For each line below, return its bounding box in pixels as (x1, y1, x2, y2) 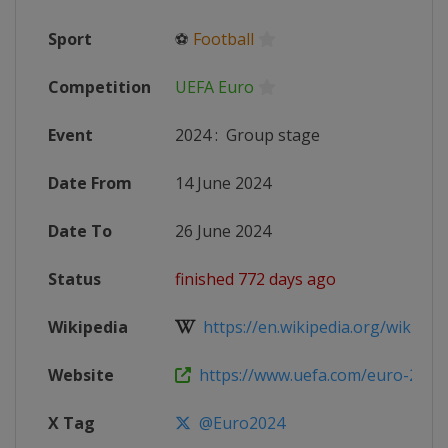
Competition (48, 76, 151, 98)
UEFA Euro (175, 76, 254, 98)
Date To (48, 220, 112, 242)
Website (48, 364, 114, 386)
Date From (48, 172, 132, 194)
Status (48, 268, 101, 290)
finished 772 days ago (175, 268, 336, 290)
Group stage (222, 124, 320, 146)
